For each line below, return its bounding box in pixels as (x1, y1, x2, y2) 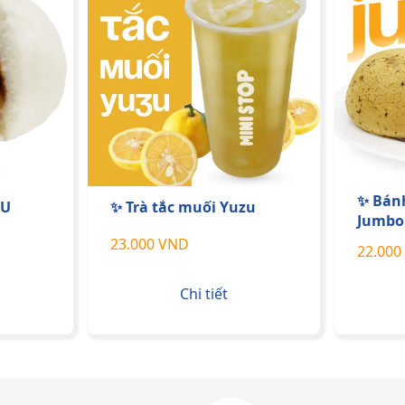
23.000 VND (110, 234, 189, 255)
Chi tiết (179, 283, 228, 304)
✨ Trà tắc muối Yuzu (110, 196, 256, 217)
